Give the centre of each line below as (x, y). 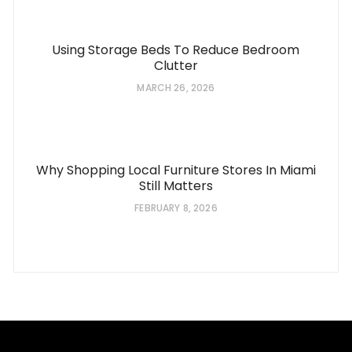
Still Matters (176, 186)
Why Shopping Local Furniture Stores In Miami (176, 170)
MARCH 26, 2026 (176, 88)
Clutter (176, 66)
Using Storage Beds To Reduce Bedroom (176, 50)
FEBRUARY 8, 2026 (176, 208)
